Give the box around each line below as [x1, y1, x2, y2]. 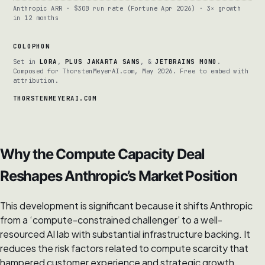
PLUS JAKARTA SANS [64, 57, 140, 66]
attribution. [13, 76, 59, 85]
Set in [13, 57, 40, 66]
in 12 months [13, 14, 59, 22]
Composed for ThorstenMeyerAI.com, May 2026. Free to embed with [13, 67, 249, 76]
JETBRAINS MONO [155, 57, 217, 66]
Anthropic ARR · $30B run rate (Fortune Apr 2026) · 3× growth [13, 4, 241, 13]
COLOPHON [13, 42, 51, 51]
